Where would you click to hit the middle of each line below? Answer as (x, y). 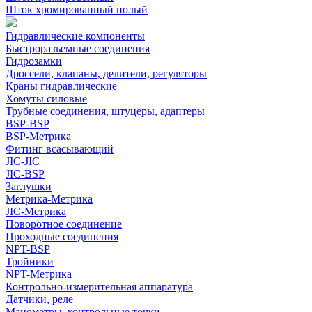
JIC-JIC (23, 162)
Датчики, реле (39, 299)
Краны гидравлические (61, 86)
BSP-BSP (28, 124)
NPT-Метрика (39, 274)
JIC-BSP (25, 174)
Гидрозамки (34, 61)
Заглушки (29, 187)
